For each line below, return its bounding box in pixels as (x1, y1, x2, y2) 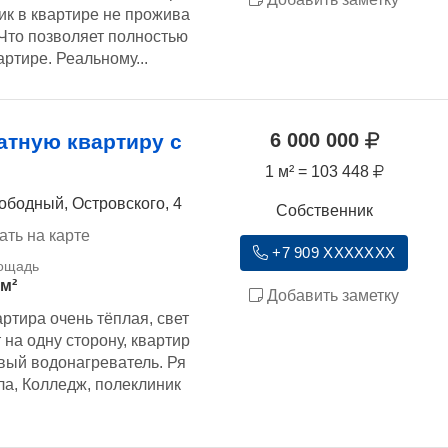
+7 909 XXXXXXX (267, 245, 396, 262)
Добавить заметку (263, 286, 399, 304)
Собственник (275, 202, 373, 220)
